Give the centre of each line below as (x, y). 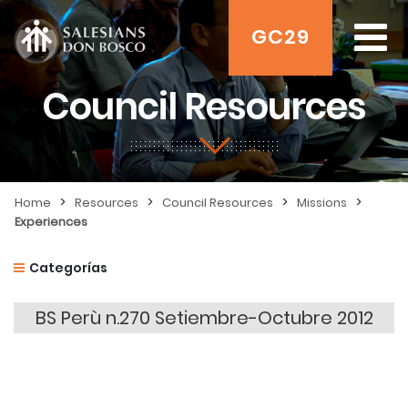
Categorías (68, 268)
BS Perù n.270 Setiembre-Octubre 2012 (204, 318)
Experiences (51, 222)
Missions (322, 203)
